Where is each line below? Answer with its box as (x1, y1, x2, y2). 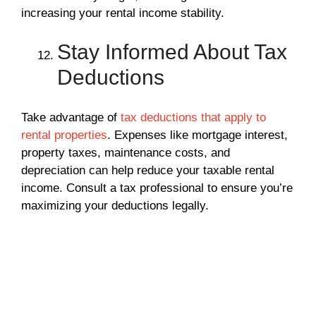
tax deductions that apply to (121, 110, 266, 124)
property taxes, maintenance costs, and (21, 145, 230, 159)
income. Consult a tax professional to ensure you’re (21, 181, 293, 195)
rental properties (21, 128, 107, 142)
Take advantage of (21, 110, 121, 124)
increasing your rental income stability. (21, 6, 224, 20)
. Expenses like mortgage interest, (107, 128, 288, 142)
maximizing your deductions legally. (21, 198, 209, 212)
